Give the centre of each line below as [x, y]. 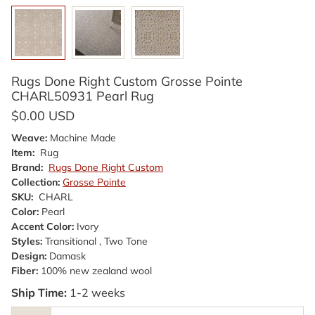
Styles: [27, 241]
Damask [67, 256]
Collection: [36, 182]
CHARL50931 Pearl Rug [83, 96]
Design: [29, 256]
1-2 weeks [97, 292]
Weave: [29, 137]
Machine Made [83, 137]
